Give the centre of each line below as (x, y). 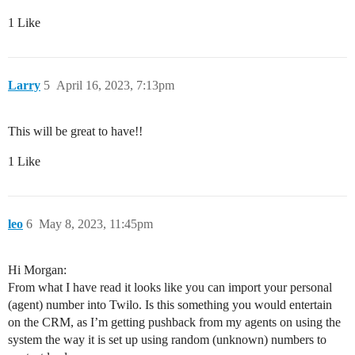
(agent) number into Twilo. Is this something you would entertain (170, 305)
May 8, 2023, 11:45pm (96, 224)
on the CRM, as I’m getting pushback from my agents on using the (174, 323)
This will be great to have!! (75, 132)
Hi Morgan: (37, 270)
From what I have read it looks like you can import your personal (170, 288)
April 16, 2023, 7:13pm (115, 86)
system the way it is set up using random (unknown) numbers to (167, 340)
